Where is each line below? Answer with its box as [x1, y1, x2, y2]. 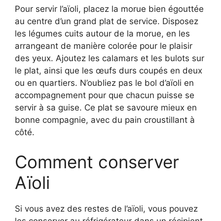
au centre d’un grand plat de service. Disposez [15, 16, 198, 27]
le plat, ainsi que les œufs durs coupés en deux [15, 66, 202, 76]
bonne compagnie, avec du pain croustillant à [15, 115, 195, 125]
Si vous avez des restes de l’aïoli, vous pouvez [15, 203, 198, 214]
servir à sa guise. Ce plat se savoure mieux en [15, 103, 197, 113]
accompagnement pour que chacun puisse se [15, 90, 194, 101]
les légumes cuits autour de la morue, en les [15, 29, 190, 39]
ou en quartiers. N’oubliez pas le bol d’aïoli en [15, 78, 194, 88]
